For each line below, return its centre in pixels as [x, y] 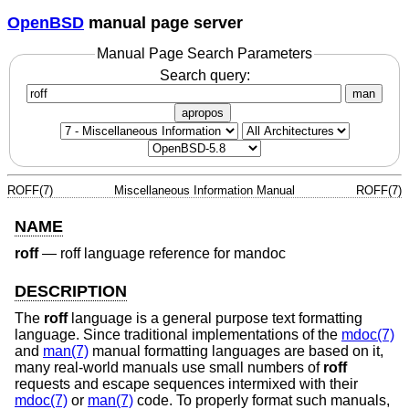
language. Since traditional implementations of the [178, 335]
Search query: [204, 75]
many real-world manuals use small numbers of [169, 368]
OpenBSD [46, 22]
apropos [203, 112]
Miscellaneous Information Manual [204, 190]
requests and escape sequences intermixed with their [186, 384]
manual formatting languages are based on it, [236, 351]
